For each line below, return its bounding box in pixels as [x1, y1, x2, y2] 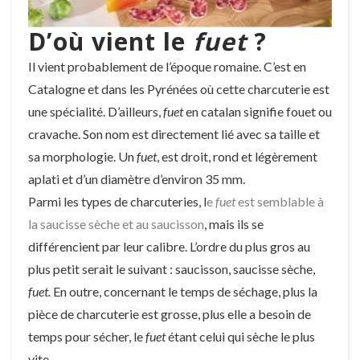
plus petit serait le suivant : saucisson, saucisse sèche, [28, 260, 315, 276]
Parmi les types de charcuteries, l [28, 193, 207, 209]
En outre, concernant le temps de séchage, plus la [51, 283, 317, 299]
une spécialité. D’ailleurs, [28, 103, 163, 119]
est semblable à [235, 193, 324, 209]
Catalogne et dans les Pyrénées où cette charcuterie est [28, 80, 329, 96]
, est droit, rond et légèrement [157, 148, 317, 164]
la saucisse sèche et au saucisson [28, 215, 204, 231]
